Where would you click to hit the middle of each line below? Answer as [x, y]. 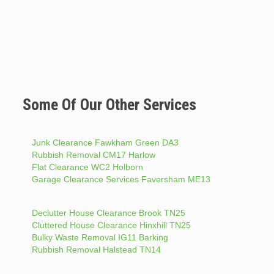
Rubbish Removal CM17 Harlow [93, 155]
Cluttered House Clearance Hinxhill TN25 [111, 225]
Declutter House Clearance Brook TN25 [108, 213]
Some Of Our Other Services [109, 105]
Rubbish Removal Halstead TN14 [96, 250]
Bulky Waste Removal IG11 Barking [100, 238]
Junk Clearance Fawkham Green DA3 [105, 143]
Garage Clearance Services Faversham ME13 [121, 180]
